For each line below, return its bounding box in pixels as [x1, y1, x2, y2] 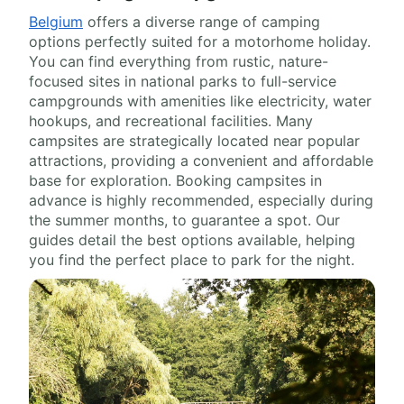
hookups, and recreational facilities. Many [29, 111, 313, 130]
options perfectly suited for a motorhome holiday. [29, 32, 371, 50]
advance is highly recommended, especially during [29, 190, 373, 209]
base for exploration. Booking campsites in [29, 170, 322, 189]
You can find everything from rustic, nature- [29, 51, 328, 70]
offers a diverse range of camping [83, 12, 320, 31]
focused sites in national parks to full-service [29, 71, 336, 90]
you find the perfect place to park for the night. [29, 250, 354, 269]
